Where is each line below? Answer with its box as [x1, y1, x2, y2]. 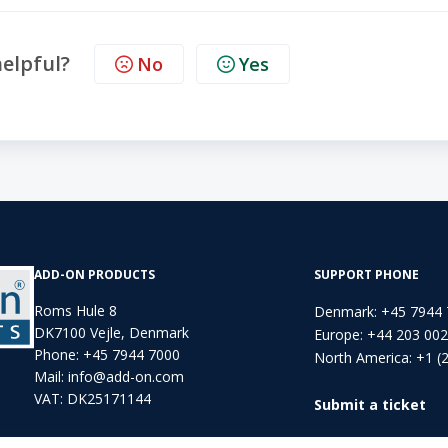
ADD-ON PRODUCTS [34, 266, 155, 283]
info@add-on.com [68, 367, 184, 386]
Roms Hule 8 [34, 301, 117, 320]
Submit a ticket [314, 395, 426, 414]
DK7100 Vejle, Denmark [34, 323, 189, 342]
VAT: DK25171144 [34, 389, 151, 408]
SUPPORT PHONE [314, 266, 419, 283]
